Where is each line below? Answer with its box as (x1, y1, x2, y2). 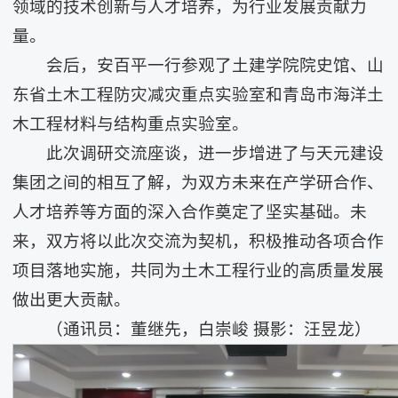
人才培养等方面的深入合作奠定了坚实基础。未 (12, 203, 368, 221)
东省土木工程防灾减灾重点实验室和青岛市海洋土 (12, 85, 385, 104)
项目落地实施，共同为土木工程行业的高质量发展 (12, 261, 385, 280)
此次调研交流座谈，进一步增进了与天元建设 (45, 144, 384, 163)
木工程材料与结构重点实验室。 (12, 115, 250, 133)
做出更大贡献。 (12, 291, 131, 309)
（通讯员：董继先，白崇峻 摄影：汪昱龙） (45, 320, 371, 338)
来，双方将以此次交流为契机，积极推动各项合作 (12, 232, 385, 251)
